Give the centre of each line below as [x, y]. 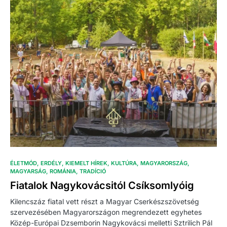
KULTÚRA [124, 163]
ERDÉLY [51, 163]
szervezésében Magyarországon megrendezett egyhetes [106, 212]
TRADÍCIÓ [93, 172]
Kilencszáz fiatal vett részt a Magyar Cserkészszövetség [105, 202]
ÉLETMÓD [24, 163]
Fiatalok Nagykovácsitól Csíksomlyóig [102, 186]
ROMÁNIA [63, 172]
